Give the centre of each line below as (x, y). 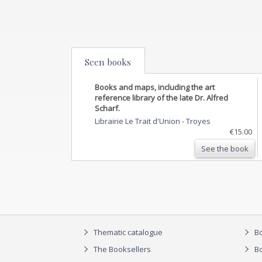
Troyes (198, 121)
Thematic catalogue (127, 232)
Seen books (108, 62)
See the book (225, 148)
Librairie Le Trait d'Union (138, 121)
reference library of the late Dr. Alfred (161, 97)
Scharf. (107, 108)
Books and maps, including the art (155, 87)
